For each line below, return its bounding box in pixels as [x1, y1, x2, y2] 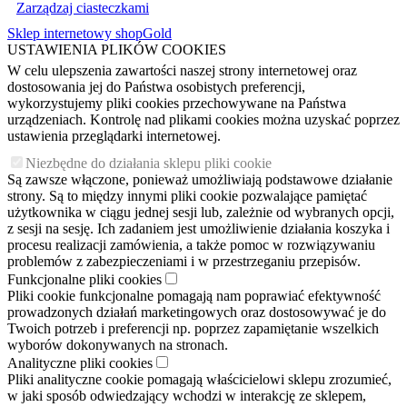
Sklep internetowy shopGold [7, 25, 172, 42]
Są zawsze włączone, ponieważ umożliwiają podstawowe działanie [7, 172, 392, 188]
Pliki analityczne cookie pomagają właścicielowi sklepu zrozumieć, [7, 372, 392, 388]
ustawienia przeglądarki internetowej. [7, 128, 221, 144]
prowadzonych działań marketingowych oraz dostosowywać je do [7, 304, 386, 321]
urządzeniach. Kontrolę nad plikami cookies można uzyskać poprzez [7, 112, 400, 128]
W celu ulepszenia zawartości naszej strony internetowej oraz [7, 63, 357, 79]
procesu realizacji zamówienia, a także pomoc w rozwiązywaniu [7, 237, 375, 253]
